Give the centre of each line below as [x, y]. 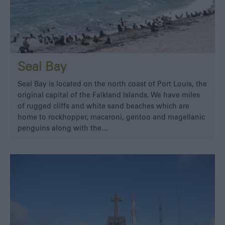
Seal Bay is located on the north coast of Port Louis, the [112, 85]
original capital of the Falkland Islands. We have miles [109, 96]
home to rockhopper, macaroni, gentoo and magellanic [111, 118]
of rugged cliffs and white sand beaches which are [103, 107]
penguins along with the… [63, 129]
